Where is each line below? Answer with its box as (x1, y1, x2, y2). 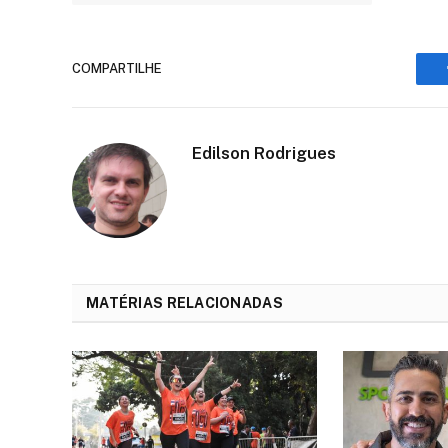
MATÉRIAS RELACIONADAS (86, 294, 283, 311)
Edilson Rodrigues (192, 142, 336, 163)
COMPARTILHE (72, 61, 162, 77)
